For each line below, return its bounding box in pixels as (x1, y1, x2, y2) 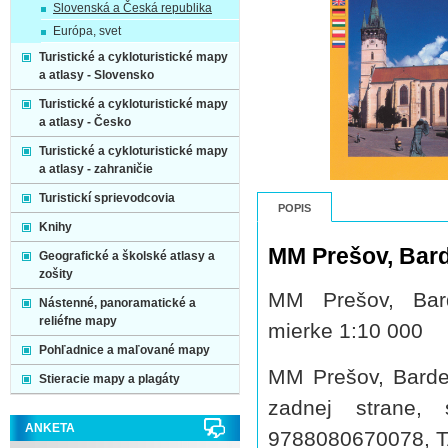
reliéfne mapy (39, 314, 117, 328)
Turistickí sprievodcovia (39, 191, 175, 205)
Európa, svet (53, 24, 121, 38)
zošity (39, 267, 73, 281)
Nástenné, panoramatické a (39, 296, 196, 310)
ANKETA (25, 421, 75, 435)
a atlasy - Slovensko (39, 68, 154, 82)
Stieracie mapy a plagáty (39, 372, 180, 386)
